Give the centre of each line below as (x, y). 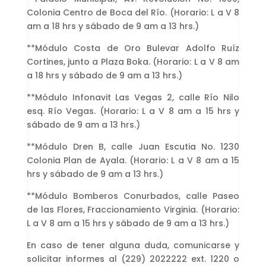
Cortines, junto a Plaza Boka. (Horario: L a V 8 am (133, 61)
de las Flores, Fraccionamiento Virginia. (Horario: (133, 209)
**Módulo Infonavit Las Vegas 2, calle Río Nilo (133, 97)
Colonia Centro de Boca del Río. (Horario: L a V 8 (133, 12)
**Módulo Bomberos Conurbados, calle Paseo (133, 196)
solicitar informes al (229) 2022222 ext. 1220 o (133, 259)
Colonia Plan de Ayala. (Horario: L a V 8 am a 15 (133, 160)
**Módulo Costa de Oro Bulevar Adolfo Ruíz (133, 48)
